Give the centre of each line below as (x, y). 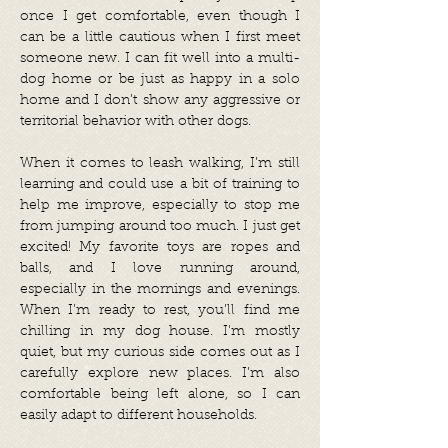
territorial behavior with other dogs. (135, 122)
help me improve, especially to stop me (160, 206)
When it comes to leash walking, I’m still (160, 164)
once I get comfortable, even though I (160, 17)
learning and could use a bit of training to (160, 185)
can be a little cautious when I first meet (160, 38)
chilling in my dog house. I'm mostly (160, 332)
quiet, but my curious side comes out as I (160, 353)
